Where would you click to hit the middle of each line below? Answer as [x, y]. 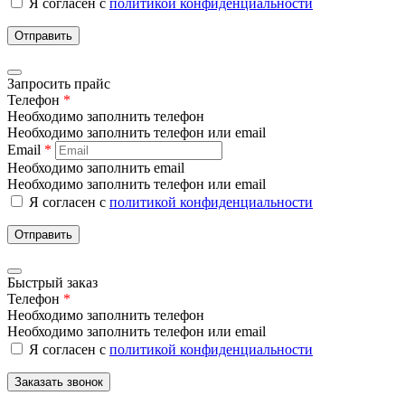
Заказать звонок [59, 381]
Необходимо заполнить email [96, 167]
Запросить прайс [59, 83]
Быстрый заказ [52, 282]
